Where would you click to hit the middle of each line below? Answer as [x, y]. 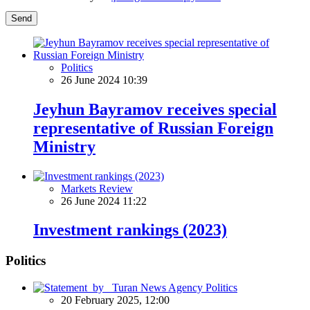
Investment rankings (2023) [130, 230]
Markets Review [97, 188]
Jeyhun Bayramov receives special [155, 109]
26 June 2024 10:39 [104, 80]
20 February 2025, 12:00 [115, 300]
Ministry [64, 146]
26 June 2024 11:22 [104, 201]
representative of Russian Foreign [153, 128]
